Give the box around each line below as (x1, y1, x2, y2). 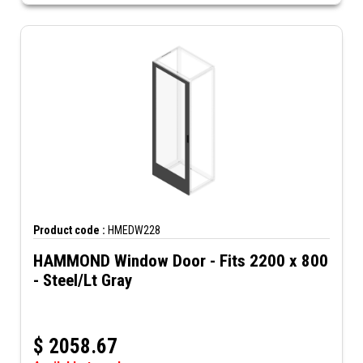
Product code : (33, 224, 105, 237)
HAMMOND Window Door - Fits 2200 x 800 (33, 251, 328, 271)
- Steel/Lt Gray (33, 271, 132, 290)
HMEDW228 (105, 224, 160, 237)
